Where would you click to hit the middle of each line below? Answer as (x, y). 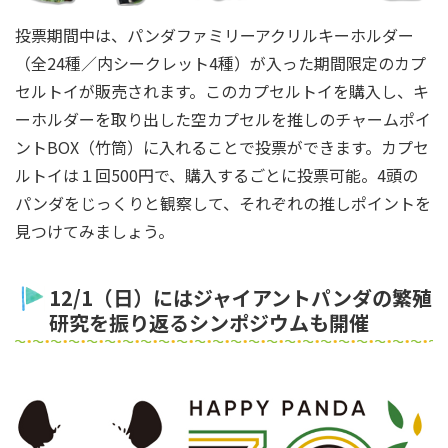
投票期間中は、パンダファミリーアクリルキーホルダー (214, 34)
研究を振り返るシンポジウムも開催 (209, 322)
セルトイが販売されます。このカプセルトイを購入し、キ (222, 90)
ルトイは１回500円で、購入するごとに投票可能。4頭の (216, 174)
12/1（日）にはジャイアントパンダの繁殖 (241, 297)
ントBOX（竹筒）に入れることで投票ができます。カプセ (222, 146)
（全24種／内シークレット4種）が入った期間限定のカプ (220, 62)
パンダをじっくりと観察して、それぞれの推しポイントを (223, 202)
